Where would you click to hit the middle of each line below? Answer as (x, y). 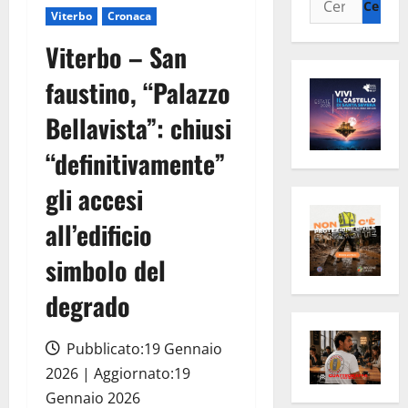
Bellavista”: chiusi (138, 128)
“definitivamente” (135, 164)
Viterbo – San (116, 57)
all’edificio (99, 235)
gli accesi (94, 199)
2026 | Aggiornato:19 (118, 374)
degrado (88, 306)
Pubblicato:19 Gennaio (143, 349)
